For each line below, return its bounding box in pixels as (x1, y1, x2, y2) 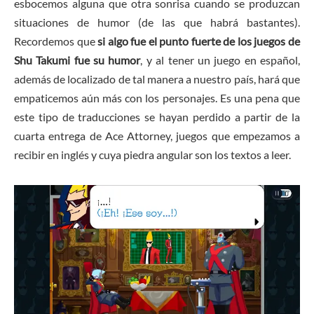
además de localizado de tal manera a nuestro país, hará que (14, 72, 300, 86)
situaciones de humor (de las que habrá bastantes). (14, 15, 300, 29)
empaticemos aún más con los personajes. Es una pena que (14, 91, 300, 105)
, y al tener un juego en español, (140, 53, 301, 67)
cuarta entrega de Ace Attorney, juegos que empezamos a (14, 129, 300, 143)
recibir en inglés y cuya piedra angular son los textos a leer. (14, 148, 291, 162)
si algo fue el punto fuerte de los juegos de (97, 34, 301, 48)
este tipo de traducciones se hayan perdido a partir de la (14, 110, 300, 124)
